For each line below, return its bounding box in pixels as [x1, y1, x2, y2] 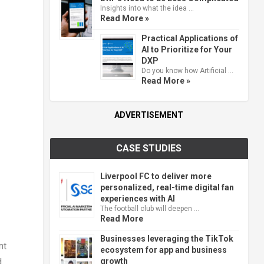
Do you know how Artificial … [141, 66, 233, 75]
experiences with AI [100, 193, 175, 203]
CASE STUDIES [116, 142, 182, 154]
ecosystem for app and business [100, 245, 227, 255]
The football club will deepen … [100, 204, 199, 213]
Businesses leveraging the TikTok [100, 233, 233, 243]
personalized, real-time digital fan [100, 182, 234, 192]
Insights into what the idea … [100, 4, 194, 12]
